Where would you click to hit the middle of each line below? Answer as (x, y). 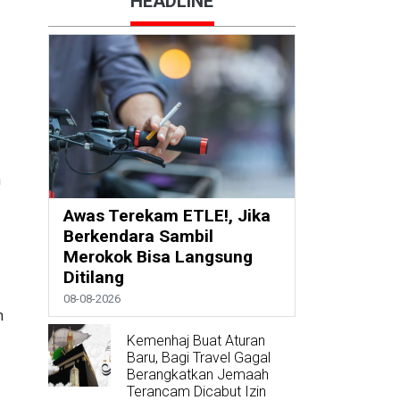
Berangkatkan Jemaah (197, 375)
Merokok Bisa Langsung (158, 257)
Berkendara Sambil (138, 237)
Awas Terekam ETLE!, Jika (167, 216)
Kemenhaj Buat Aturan (196, 341)
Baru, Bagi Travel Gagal (198, 358)
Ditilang (93, 278)
